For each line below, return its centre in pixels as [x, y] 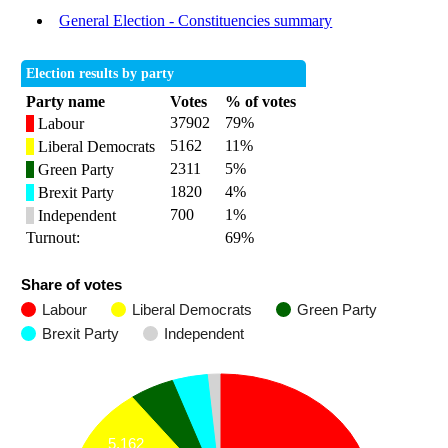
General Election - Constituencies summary [196, 21]
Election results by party [100, 74]
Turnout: [53, 238]
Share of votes [72, 285]
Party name [66, 102]
